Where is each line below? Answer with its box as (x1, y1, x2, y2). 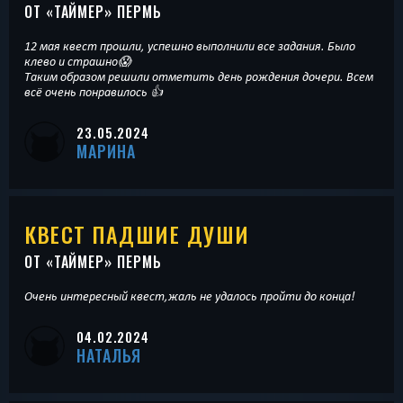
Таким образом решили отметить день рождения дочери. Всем (24, 68, 373, 84)
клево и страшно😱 (24, 53, 131, 68)
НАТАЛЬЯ (76, 344, 142, 368)
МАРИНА (76, 139, 136, 163)
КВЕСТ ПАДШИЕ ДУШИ (24, 218, 250, 251)
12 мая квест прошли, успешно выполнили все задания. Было (24, 38, 355, 53)
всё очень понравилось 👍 (24, 84, 163, 99)
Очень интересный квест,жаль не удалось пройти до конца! (24, 289, 355, 304)
